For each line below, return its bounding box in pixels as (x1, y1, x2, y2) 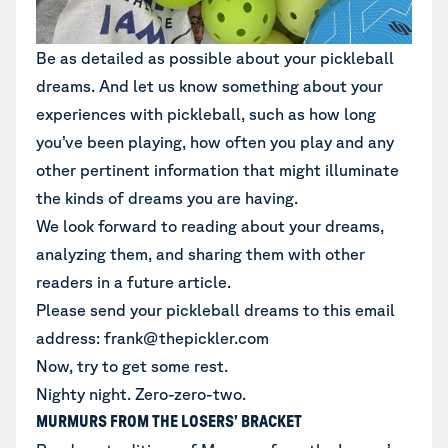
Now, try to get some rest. (36, 356, 228, 375)
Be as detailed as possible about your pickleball (36, 48, 394, 67)
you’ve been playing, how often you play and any (36, 132, 394, 151)
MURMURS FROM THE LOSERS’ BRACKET (36, 413, 302, 430)
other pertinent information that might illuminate (36, 160, 399, 179)
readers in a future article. (36, 272, 231, 291)
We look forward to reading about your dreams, (36, 216, 384, 235)
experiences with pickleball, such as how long (36, 104, 376, 123)
